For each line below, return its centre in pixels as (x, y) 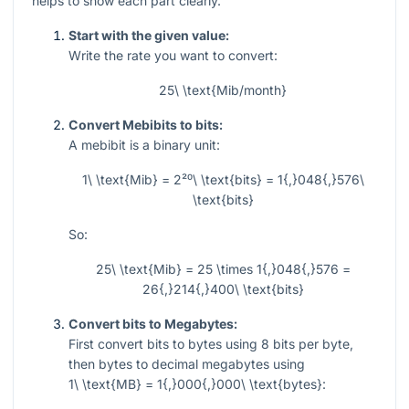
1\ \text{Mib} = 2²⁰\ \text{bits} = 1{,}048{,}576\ (223, 180)
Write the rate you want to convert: (173, 56)
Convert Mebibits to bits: (146, 125)
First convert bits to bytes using (165, 344)
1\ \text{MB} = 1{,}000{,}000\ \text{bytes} (195, 384)
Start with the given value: (149, 36)
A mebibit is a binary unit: (144, 145)
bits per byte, (311, 344)
